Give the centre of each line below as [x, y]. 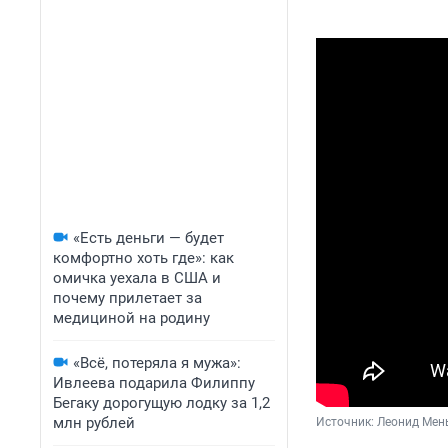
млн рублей [94, 423]
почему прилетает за [127, 298]
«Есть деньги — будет [148, 238]
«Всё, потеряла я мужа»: [157, 363]
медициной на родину [131, 318]
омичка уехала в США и [137, 278]
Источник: [346, 422]
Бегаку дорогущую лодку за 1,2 [161, 403]
